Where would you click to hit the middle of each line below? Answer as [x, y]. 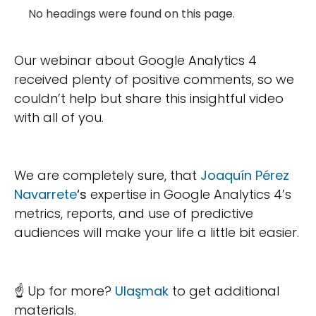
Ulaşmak [142, 291]
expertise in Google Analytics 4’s [189, 195]
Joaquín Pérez [245, 176]
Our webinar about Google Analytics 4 [135, 60]
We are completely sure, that [107, 176]
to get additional [224, 291]
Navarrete [45, 195]
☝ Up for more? [65, 291]
